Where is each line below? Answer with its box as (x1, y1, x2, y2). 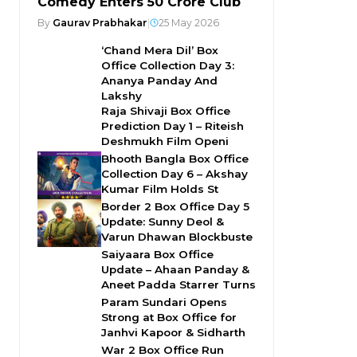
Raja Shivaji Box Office (101, 104, 230, 117)
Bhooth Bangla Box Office (101, 152, 249, 165)
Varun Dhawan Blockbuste (101, 230, 253, 243)
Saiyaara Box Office (101, 248, 214, 261)
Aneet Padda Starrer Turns (101, 278, 256, 291)
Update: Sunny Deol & (101, 215, 224, 228)
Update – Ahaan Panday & (101, 263, 249, 276)
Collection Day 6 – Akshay (101, 167, 248, 180)
